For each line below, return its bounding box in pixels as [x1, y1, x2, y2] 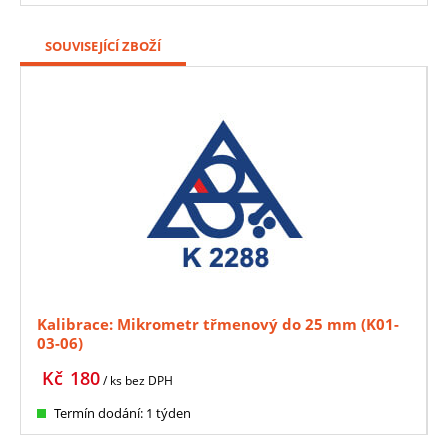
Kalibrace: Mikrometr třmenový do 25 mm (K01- [37, 313, 399, 334]
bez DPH [125, 371, 174, 389]
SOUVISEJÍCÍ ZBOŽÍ [45, 36, 161, 55]
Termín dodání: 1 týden [54, 403, 191, 422]
